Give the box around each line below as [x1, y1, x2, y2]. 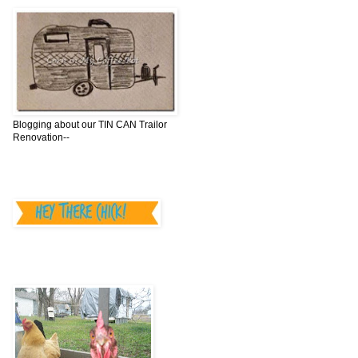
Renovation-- [13, 132, 70, 144]
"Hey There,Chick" [13, 254, 121, 273]
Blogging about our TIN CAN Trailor [13, 119, 167, 131]
